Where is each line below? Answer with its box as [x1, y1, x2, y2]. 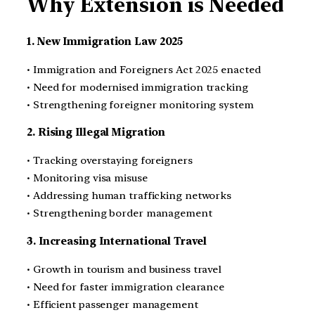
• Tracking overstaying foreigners [27, 154, 193, 167]
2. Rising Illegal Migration [27, 126, 166, 139]
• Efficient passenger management [27, 297, 198, 311]
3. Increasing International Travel [27, 234, 207, 247]
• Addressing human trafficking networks [27, 189, 232, 202]
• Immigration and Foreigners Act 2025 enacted [27, 63, 261, 76]
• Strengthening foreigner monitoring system [27, 98, 254, 111]
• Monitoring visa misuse [27, 172, 148, 185]
